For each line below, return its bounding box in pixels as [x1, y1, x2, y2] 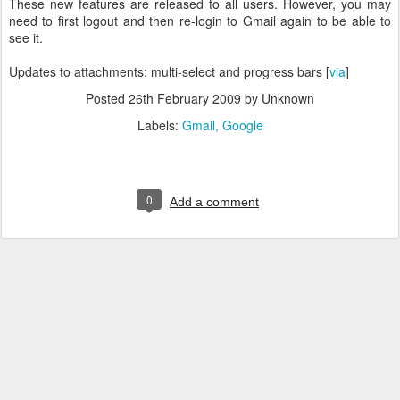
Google [221, 116, 263, 134]
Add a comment [170, 195, 259, 209]
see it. [9, 29, 43, 46]
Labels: [137, 116, 182, 134]
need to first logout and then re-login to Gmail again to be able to [9, 12, 391, 29]
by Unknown [241, 89, 314, 107]
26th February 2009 [129, 89, 241, 107]
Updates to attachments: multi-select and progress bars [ [9, 62, 329, 80]
